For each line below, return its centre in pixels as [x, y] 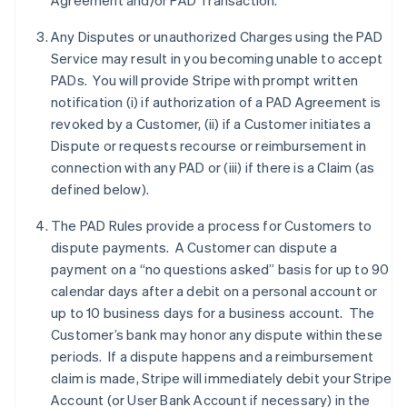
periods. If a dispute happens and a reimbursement [213, 356]
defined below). [103, 189]
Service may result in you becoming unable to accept [217, 58]
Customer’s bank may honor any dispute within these [217, 334]
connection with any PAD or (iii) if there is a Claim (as [213, 167]
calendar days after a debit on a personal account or [214, 291]
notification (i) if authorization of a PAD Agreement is [216, 102]
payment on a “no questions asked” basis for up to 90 [220, 269]
